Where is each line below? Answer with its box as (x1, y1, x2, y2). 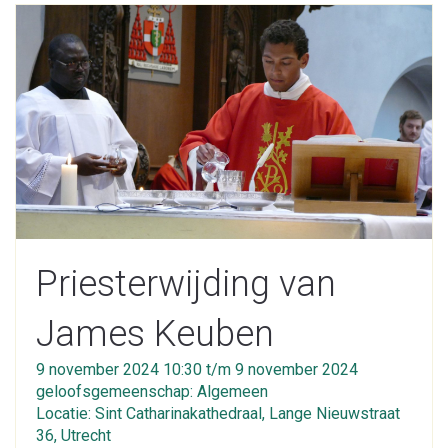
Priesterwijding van (36, 262, 336, 305)
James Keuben (36, 312, 274, 355)
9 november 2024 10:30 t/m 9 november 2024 (36, 359, 358, 379)
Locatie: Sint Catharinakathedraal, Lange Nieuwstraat (36, 403, 400, 423)
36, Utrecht (36, 425, 111, 445)
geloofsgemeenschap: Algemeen (36, 381, 268, 401)
